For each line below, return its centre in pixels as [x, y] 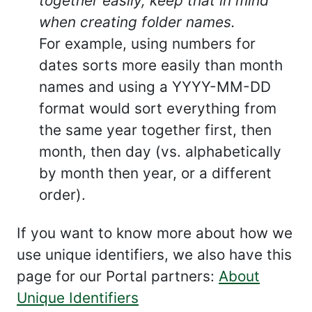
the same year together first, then [155, 130]
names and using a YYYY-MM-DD [155, 87]
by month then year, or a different [155, 173]
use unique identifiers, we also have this [154, 255]
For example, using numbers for [147, 44]
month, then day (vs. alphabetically [160, 151]
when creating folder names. [137, 22]
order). [62, 195]
